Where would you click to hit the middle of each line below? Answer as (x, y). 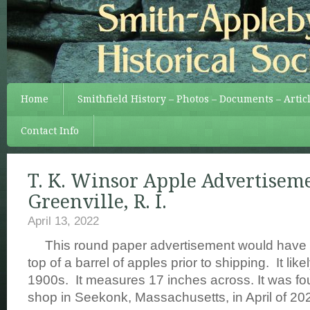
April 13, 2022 (63, 221)
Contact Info (50, 131)
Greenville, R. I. (97, 202)
